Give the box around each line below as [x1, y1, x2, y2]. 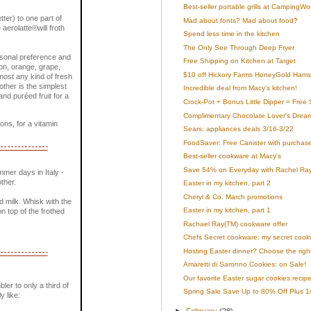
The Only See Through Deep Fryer [183, 43, 294, 51]
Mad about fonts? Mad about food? [183, 16, 298, 24]
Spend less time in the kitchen [183, 30, 280, 38]
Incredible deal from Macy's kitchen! [183, 84, 297, 92]
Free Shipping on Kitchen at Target [183, 57, 296, 65]
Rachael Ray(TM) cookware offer [183, 219, 287, 228]
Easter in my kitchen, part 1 [183, 206, 271, 215]
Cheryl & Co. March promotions [183, 192, 283, 201]
